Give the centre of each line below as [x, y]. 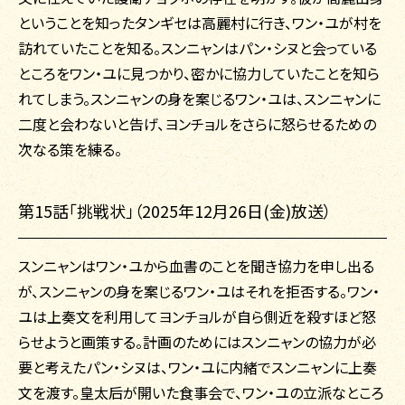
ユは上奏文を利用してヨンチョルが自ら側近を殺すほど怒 [197, 317]
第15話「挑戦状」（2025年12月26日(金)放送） [175, 211]
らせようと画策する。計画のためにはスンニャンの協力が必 [197, 342]
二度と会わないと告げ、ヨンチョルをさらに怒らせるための [197, 124]
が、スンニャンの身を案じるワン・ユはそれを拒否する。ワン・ [199, 292]
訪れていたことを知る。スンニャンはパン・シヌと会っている [198, 48]
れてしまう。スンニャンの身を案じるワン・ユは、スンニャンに [199, 99]
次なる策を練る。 [70, 150]
